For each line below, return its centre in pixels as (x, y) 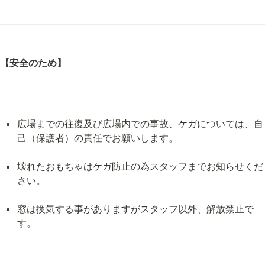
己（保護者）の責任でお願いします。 (97, 138)
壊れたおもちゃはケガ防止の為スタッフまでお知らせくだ (140, 166)
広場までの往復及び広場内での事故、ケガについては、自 (140, 124)
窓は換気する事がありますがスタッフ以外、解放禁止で (135, 209)
